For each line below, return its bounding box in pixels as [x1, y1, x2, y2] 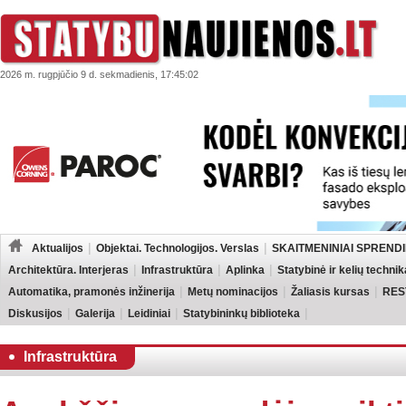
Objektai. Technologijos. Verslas [96, 241, 259, 255]
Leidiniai [128, 306, 170, 320]
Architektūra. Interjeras [8, 263, 129, 276]
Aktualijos [32, 241, 83, 255]
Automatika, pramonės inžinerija [8, 285, 175, 298]
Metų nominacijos [188, 285, 278, 298]
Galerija [75, 306, 115, 320]
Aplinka [226, 263, 265, 276]
